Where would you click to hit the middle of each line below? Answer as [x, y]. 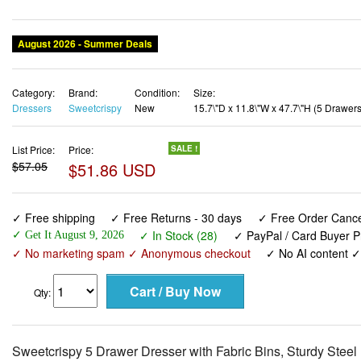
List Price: [33, 149]
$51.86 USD [112, 169]
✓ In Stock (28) [179, 236]
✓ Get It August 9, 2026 [68, 235]
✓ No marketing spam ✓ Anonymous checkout [131, 253]
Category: [33, 92]
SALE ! [184, 148]
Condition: [157, 92]
